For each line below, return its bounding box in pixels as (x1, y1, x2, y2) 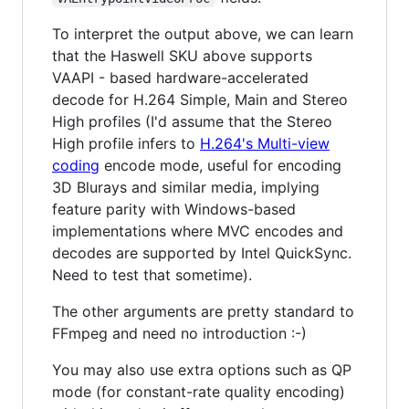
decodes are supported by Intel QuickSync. (52, 243, 351, 262)
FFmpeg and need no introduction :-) (52, 323, 307, 342)
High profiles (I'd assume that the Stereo (52, 111, 332, 131)
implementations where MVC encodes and (52, 221, 343, 240)
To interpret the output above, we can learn (52, 24, 353, 43)
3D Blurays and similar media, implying (52, 177, 320, 196)
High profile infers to (52, 133, 200, 152)
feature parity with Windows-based (52, 199, 296, 218)
